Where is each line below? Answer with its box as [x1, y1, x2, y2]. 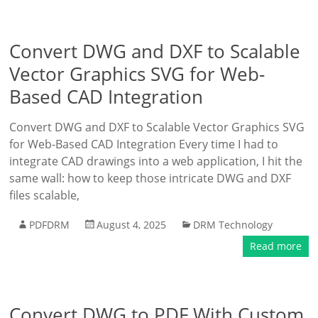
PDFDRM [29, 218, 70, 231]
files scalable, [9, 187, 80, 203]
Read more [249, 239, 302, 253]
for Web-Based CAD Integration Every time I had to [9, 136, 279, 152]
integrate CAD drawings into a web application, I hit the [9, 153, 303, 169]
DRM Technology [193, 218, 273, 231]
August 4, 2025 [97, 218, 167, 231]
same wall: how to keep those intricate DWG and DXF [9, 170, 292, 186]
